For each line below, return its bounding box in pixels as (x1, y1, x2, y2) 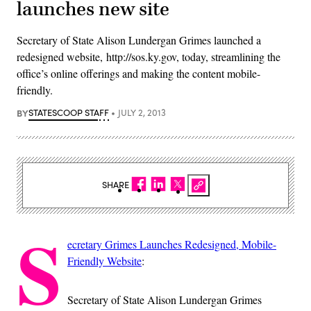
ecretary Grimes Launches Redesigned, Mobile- (67, 236, 276, 251)
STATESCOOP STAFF (28, 106, 109, 119)
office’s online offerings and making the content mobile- (17, 65, 260, 81)
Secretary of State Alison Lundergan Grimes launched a (17, 32, 261, 47)
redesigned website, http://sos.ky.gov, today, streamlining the (17, 49, 280, 64)
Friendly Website (67, 253, 142, 268)
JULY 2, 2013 (117, 106, 166, 119)
